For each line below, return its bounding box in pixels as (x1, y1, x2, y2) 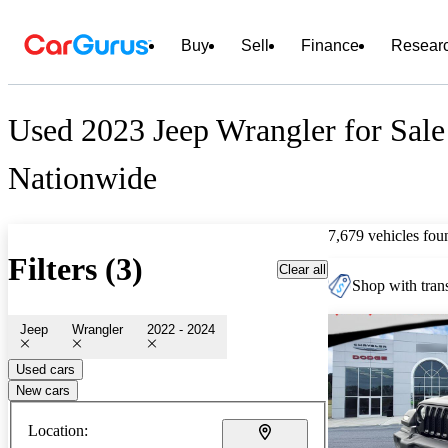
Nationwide (8, 160, 157, 197)
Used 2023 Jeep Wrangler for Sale (8, 112, 445, 149)
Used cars (16, 361, 75, 377)
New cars (16, 382, 70, 398)
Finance (301, 37, 359, 54)
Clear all (279, 261, 326, 277)
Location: (28, 421, 88, 439)
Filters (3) (8, 251, 143, 288)
